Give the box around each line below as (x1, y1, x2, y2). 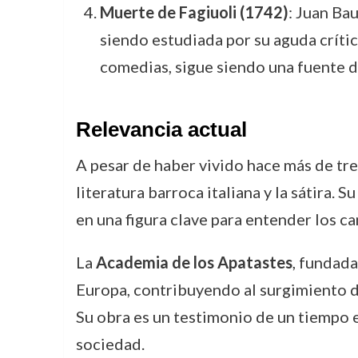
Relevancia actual (75, 118, 247, 141)
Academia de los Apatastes (95, 253, 292, 272)
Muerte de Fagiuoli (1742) (99, 2, 288, 22)
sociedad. (75, 334, 145, 353)
